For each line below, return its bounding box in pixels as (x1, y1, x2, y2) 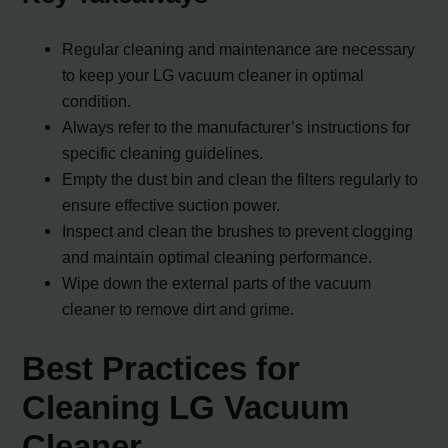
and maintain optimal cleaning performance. (62, 247, 373, 266)
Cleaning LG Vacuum (22, 389, 350, 427)
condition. (62, 91, 132, 110)
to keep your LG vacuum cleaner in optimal (62, 65, 365, 84)
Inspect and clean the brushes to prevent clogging (62, 221, 414, 240)
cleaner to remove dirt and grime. (62, 299, 295, 318)
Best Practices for (22, 350, 301, 388)
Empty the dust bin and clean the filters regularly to (62, 169, 419, 188)
